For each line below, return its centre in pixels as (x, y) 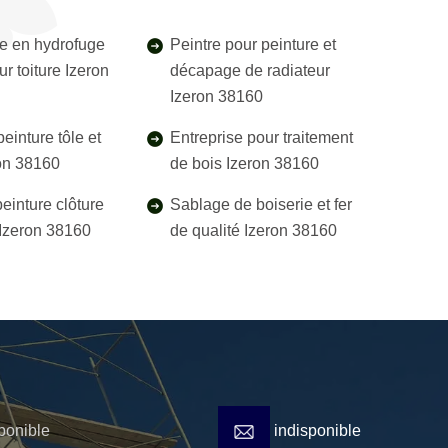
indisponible (315, 431)
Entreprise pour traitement (261, 137)
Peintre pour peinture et (252, 44)
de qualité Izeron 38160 (253, 230)
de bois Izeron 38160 (244, 163)
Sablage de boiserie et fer (260, 204)
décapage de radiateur (249, 70)
